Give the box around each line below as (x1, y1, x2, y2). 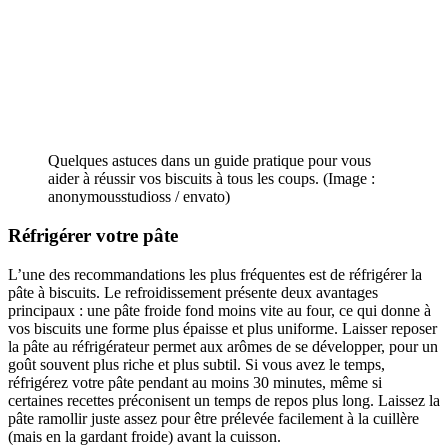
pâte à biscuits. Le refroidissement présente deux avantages (8, 283, 378, 301)
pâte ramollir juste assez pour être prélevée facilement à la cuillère (8, 409, 419, 427)
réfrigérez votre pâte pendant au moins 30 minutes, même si (8, 373, 382, 391)
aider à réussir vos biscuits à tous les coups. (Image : (48, 170, 375, 188)
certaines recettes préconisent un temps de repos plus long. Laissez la (8, 391, 440, 409)
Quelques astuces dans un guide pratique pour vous (48, 152, 371, 170)
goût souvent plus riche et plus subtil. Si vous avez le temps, (8, 355, 385, 373)
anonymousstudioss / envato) (48, 188, 230, 206)
